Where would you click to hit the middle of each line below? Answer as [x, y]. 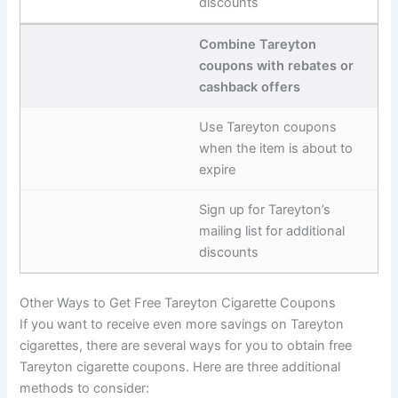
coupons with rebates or [276, 65]
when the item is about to [276, 148]
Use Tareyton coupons [268, 127]
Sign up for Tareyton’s [265, 209]
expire [217, 169]
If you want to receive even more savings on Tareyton [182, 325]
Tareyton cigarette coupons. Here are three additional [180, 367]
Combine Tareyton [258, 44]
